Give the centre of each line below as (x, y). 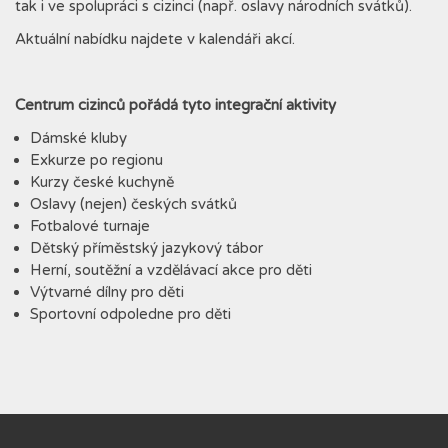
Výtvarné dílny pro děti (107, 292)
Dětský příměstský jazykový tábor (146, 248)
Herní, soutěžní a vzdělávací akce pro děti (171, 270)
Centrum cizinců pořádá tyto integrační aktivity (175, 105)
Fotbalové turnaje (90, 226)
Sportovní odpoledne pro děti (130, 314)
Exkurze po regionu (96, 160)
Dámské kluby (78, 138)
